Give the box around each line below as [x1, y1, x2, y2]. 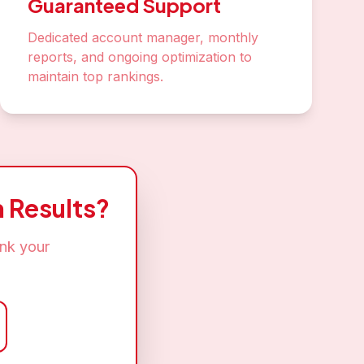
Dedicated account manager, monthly [28, 29, 258, 45]
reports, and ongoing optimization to [28, 49, 252, 65]
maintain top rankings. [28, 68, 163, 84]
